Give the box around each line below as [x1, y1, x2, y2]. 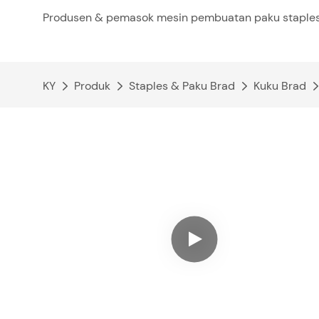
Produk [74, 78, 110, 93]
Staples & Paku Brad [129, 78, 235, 93]
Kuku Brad [253, 78, 306, 93]
